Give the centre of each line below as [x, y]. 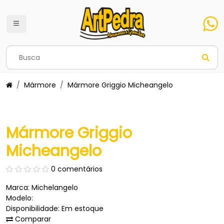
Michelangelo [55, 188]
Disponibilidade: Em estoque [55, 209]
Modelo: [19, 198]
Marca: [19, 188]
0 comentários [77, 169]
